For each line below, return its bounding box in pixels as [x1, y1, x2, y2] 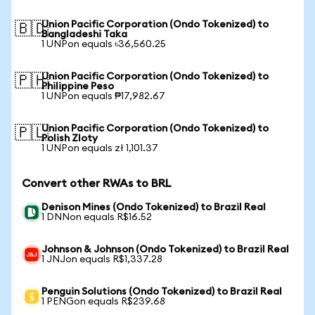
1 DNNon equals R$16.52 [41, 212, 152, 222]
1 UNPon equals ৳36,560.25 [41, 39, 166, 49]
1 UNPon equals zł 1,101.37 [41, 143, 158, 153]
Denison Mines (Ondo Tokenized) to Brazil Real [41, 202, 266, 212]
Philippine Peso [41, 82, 114, 91]
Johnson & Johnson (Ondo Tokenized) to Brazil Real [41, 245, 289, 255]
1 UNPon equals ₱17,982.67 [41, 91, 165, 101]
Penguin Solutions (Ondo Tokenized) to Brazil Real [41, 287, 282, 297]
